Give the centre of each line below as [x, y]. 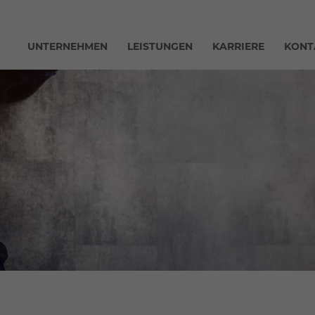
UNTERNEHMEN [67, 47]
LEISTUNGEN [160, 47]
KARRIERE [238, 47]
